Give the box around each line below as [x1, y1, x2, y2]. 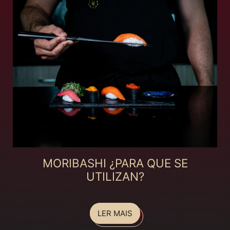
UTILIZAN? [86, 169, 144, 184]
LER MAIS [98, 208, 132, 219]
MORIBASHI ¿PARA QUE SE [42, 156, 188, 170]
